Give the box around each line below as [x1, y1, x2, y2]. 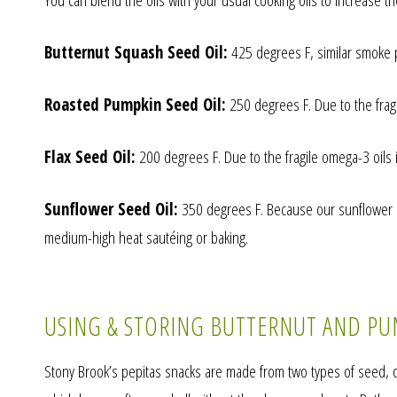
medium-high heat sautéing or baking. [43, 225, 248, 249]
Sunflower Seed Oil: [43, 197, 178, 221]
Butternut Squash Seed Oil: [43, 40, 228, 64]
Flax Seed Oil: [43, 144, 136, 168]
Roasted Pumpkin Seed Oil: [43, 92, 226, 116]
